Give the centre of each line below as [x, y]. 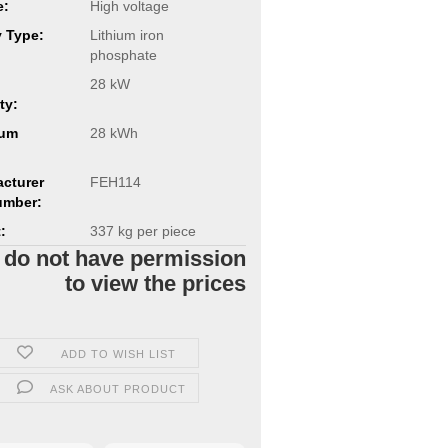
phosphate [123, 54]
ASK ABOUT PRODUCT [118, 389]
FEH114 [115, 181]
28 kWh [113, 132]
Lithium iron [126, 34]
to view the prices [155, 283]
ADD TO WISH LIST [118, 354]
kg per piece [154, 230]
